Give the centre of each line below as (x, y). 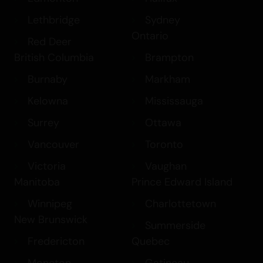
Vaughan (166, 166)
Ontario (150, 36)
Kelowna (48, 101)
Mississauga (174, 101)
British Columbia (54, 58)
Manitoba (37, 182)
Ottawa (163, 123)
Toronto (164, 145)
